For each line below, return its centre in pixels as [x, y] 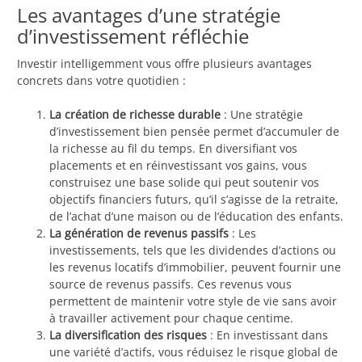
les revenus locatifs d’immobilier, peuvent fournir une [195, 267]
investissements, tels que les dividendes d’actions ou [193, 250]
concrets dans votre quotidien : [101, 81]
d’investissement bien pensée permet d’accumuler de [194, 132]
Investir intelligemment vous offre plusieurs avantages [164, 64]
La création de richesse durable [135, 115]
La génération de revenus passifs [139, 234]
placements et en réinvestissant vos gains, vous [178, 166]
